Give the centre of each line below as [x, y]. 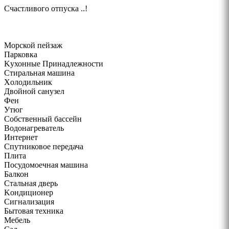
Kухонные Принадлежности [54, 64]
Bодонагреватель [34, 128]
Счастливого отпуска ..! [46, 9]
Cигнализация [29, 202]
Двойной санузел [34, 91]
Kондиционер [29, 193]
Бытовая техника [34, 211]
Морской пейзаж [33, 45]
